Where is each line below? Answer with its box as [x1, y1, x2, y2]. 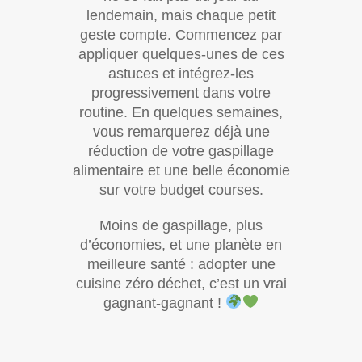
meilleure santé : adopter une [86, 255, 276, 272]
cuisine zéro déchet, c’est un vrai [75, 275, 287, 292]
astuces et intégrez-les [108, 65, 254, 82]
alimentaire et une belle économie [72, 162, 290, 179]
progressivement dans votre [91, 84, 271, 101]
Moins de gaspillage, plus [99, 217, 263, 234]
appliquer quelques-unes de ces [78, 45, 284, 62]
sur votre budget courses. [99, 181, 263, 198]
